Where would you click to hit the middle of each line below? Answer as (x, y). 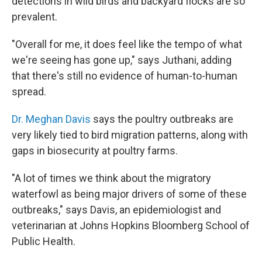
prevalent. (35, 17)
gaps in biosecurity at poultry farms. (95, 151)
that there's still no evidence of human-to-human (125, 76)
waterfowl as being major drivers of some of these (129, 194)
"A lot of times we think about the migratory (111, 178)
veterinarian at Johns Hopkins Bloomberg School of (131, 225)
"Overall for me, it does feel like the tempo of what (127, 44)
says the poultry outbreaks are (162, 119)
